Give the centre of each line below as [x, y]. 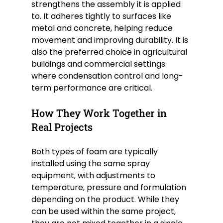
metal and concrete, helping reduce [103, 28]
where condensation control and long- [107, 76]
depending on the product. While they [106, 200]
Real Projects [62, 127]
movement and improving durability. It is [111, 40]
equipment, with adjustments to [94, 176]
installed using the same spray [91, 164]
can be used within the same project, [104, 212]
